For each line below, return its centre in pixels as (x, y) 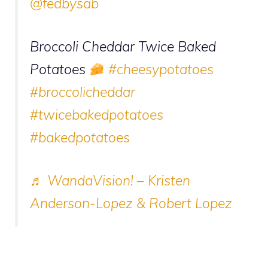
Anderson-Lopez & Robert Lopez (131, 203)
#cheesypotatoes (161, 69)
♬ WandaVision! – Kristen (110, 181)
